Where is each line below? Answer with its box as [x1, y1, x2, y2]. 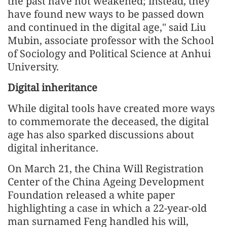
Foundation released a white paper [8, 188, 175, 202]
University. [8, 60, 59, 74]
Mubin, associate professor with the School [8, 33, 214, 48]
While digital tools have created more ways [8, 101, 215, 116]
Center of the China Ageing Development [8, 175, 204, 189]
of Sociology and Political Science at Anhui [8, 47, 211, 61]
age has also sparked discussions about [8, 128, 194, 142]
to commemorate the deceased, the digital [8, 115, 209, 129]
